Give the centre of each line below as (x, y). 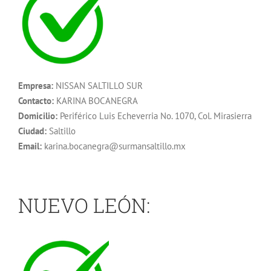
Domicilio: (38, 116)
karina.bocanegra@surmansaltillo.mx (114, 146)
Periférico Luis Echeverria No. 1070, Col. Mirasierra (155, 116)
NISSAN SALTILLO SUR (98, 85)
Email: (30, 146)
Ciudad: (32, 131)
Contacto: (36, 100)
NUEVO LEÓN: (84, 205)
